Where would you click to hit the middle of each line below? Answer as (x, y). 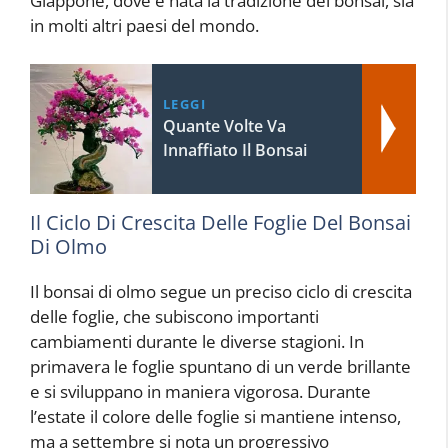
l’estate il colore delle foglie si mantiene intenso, (215, 416)
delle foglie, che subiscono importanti (174, 316)
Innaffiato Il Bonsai (234, 149)
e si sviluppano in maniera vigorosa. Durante (200, 391)
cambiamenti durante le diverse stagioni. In (197, 341)
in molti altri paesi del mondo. (144, 26)
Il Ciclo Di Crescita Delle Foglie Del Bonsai (220, 222)
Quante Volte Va (224, 125)
